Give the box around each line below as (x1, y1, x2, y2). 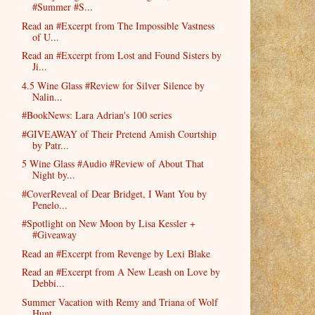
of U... (32, 30, 59, 44)
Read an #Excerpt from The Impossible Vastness (21, 18, 214, 32)
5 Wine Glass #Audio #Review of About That (21, 157, 204, 171)
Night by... (32, 168, 75, 182)
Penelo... (32, 198, 67, 212)
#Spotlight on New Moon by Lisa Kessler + (21, 217, 195, 231)
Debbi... (32, 276, 65, 290)
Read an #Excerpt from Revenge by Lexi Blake (21, 246, 210, 260)
